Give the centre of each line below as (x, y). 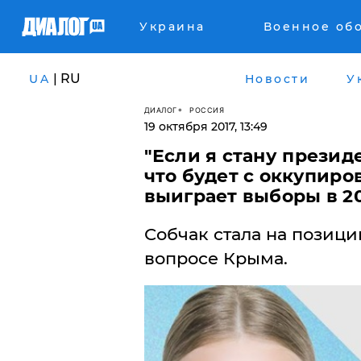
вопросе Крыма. (216, 258)
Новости (277, 79)
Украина (172, 27)
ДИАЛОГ (160, 110)
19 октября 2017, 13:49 (205, 127)
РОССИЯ (207, 110)
